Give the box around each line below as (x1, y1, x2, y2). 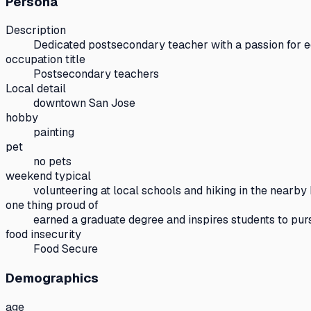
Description (6, 23, 66, 38)
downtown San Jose (33, 96, 135, 111)
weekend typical (6, 169, 91, 184)
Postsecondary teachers (33, 67, 159, 82)
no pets (33, 154, 72, 169)
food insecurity (6, 227, 81, 242)
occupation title (6, 52, 85, 67)
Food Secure (33, 242, 98, 257)
